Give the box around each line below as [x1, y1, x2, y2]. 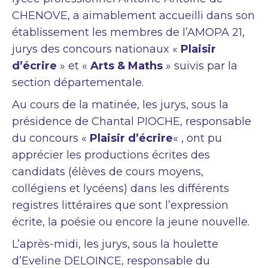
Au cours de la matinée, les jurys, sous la [12, 98, 229, 111]
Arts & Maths [90, 59, 163, 72]
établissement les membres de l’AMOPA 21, [12, 25, 245, 39]
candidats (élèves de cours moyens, [12, 165, 203, 178]
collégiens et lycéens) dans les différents [12, 181, 229, 195]
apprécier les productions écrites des [12, 148, 210, 162]
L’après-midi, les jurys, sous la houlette [12, 237, 218, 251]
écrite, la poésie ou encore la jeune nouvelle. [12, 215, 249, 229]
